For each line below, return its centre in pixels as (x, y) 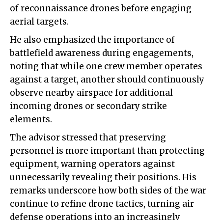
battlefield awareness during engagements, (102, 53)
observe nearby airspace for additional (91, 93)
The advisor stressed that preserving (88, 138)
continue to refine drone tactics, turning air (102, 204)
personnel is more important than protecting (107, 151)
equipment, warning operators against (92, 164)
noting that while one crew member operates (106, 67)
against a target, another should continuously (107, 80)
